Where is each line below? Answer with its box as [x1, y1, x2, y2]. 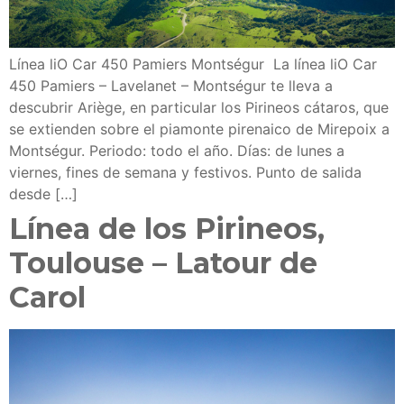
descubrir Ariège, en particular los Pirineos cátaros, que [9, 98, 389, 117]
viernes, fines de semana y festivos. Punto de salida [9, 163, 362, 182]
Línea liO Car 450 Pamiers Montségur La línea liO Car [9, 55, 377, 74]
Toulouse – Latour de [9, 245, 317, 281]
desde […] [9, 185, 78, 204]
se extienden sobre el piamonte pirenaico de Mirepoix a [9, 120, 390, 139]
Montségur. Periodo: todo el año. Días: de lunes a [9, 142, 344, 161]
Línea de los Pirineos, [9, 211, 325, 247]
